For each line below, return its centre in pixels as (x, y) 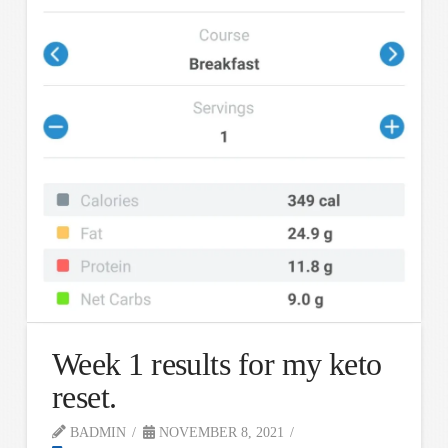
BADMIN (95, 432)
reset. (84, 396)
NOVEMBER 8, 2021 (219, 432)
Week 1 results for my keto (216, 363)
